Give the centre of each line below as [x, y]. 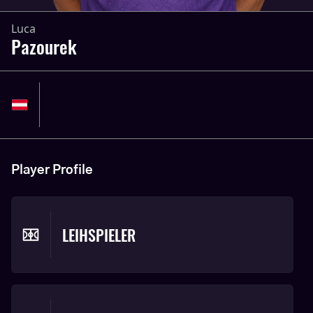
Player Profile [52, 170]
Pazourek [44, 46]
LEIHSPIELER [99, 235]
